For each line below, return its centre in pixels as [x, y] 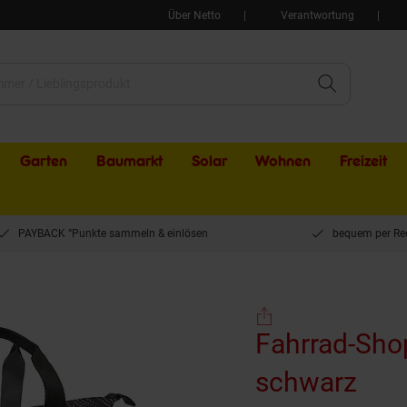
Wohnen [283, 161]
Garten [44, 161]
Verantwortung [318, 15]
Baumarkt [130, 161]
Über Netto [194, 15]
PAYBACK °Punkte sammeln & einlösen [113, 233]
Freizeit [363, 161]
